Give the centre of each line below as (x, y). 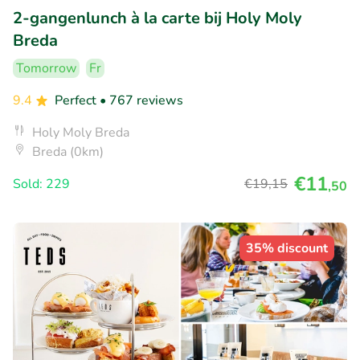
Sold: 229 (41, 184)
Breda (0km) (68, 152)
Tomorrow (46, 69)
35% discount (287, 249)
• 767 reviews (141, 101)
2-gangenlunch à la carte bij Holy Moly (157, 18)
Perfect (77, 101)
